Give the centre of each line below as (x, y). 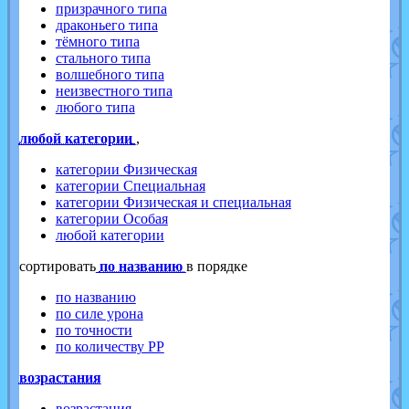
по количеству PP (110, 347)
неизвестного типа (114, 91)
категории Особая (111, 219)
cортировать (57, 267)
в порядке (216, 267)
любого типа (95, 108)
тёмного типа (97, 42)
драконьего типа (106, 26)
